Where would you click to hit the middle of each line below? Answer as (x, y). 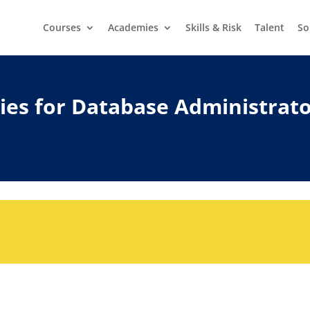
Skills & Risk (213, 27)
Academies (133, 27)
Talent (269, 27)
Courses (62, 27)
